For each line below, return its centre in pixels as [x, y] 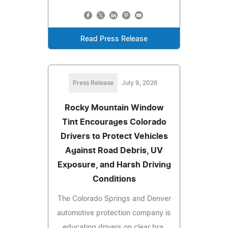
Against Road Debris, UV [114, 151]
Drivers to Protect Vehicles [114, 137]
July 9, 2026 [139, 83]
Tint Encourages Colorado [114, 122]
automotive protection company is [114, 213]
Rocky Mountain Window [114, 108]
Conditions [114, 179]
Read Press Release [114, 39]
